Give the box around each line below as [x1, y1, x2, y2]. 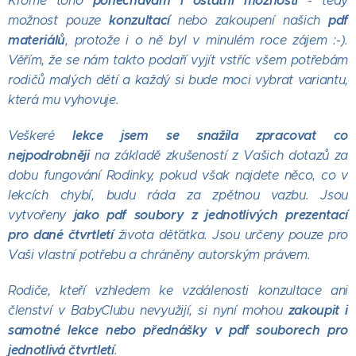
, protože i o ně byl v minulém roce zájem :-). [65, 33, 348, 48]
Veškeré [8, 128, 73, 144]
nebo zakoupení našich [178, 13, 328, 29]
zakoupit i [288, 302, 348, 319]
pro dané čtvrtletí [8, 226, 118, 244]
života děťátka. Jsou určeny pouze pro [118, 227, 348, 243]
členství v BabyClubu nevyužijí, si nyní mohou [8, 303, 288, 319]
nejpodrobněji [8, 147, 90, 164]
